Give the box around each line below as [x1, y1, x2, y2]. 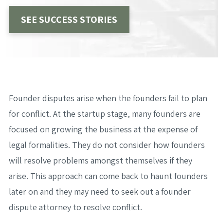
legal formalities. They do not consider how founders [8, 139, 205, 150]
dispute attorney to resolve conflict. [8, 201, 142, 213]
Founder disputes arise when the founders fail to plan [8, 92, 207, 104]
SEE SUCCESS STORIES [20, 13, 117, 26]
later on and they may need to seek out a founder [8, 185, 191, 197]
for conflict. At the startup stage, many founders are [8, 108, 200, 119]
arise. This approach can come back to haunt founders [8, 170, 208, 182]
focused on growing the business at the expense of [8, 123, 198, 135]
